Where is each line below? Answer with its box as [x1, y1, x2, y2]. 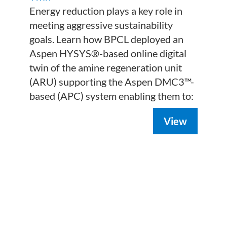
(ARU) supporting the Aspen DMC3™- [29, 75, 195, 88]
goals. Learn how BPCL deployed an [29, 33, 184, 46]
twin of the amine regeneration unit [29, 61, 182, 74]
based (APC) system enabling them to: [29, 90, 194, 102]
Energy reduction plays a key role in [29, 5, 183, 17]
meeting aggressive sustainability [29, 19, 173, 31]
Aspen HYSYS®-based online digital [29, 47, 187, 60]
